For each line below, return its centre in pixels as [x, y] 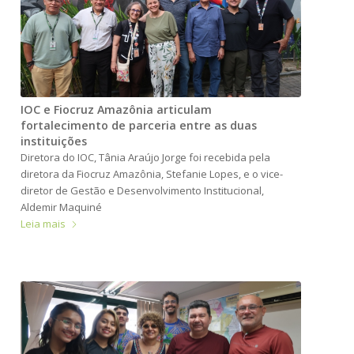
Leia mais [43, 224]
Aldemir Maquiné [62, 207]
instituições [54, 141]
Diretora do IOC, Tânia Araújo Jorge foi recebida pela [146, 158]
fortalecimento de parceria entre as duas [139, 126]
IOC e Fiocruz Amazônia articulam [117, 110]
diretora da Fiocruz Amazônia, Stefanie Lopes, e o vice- [152, 174]
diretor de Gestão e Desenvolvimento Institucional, [143, 191]
